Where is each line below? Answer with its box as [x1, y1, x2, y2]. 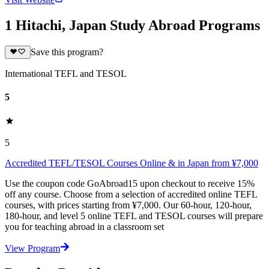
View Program [5, 243, 60, 253]
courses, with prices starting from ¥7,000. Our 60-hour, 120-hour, [5, 199, 252, 210]
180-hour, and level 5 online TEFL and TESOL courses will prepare [5, 210, 263, 221]
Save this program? [30, 47, 103, 58]
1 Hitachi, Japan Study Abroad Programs [5, 17, 260, 33]
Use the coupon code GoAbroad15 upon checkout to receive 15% [5, 178, 255, 189]
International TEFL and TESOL [5, 68, 127, 79]
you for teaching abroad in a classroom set [5, 221, 164, 232]
